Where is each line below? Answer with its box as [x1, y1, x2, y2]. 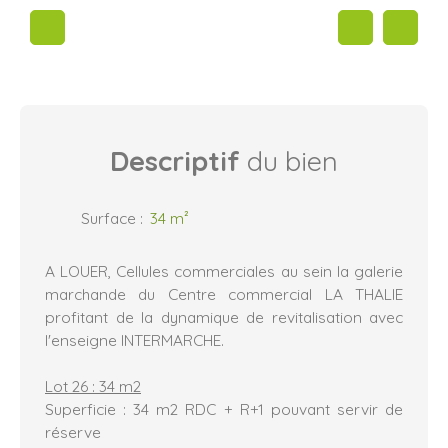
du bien [240, 143, 338, 178]
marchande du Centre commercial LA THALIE [45, 283, 403, 304]
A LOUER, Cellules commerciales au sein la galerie [45, 260, 403, 281]
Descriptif [110, 143, 240, 178]
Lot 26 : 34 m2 [45, 375, 141, 396]
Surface [81, 207, 136, 228]
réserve [45, 421, 101, 442]
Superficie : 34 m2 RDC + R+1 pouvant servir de [45, 398, 403, 419]
